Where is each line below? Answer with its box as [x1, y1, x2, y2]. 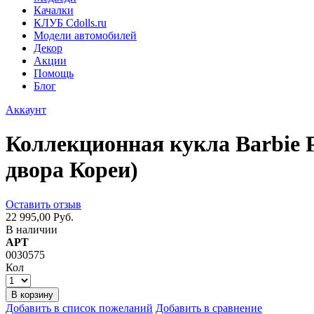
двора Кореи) [6, 157, 138, 183]
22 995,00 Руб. [6, 210, 74, 223]
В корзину [11, 289, 53, 300]
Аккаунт [6, 104, 46, 116]
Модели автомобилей [34, 29, 137, 41]
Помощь [34, 67, 74, 79]
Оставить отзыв [6, 198, 81, 210]
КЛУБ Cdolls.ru [34, 17, 107, 29]
